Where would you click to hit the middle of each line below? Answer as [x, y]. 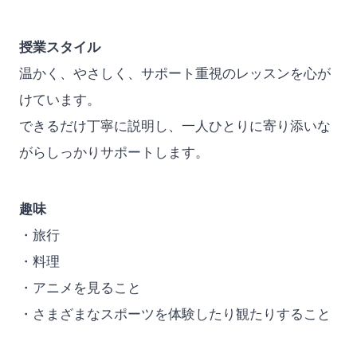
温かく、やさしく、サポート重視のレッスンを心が [175, 73]
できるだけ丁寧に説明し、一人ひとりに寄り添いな [175, 126]
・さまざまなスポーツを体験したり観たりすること [175, 315]
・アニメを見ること [80, 288]
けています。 [59, 100]
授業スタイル [59, 47]
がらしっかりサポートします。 [114, 152]
